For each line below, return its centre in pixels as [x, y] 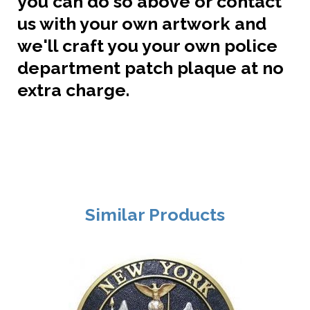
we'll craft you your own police [147, 45]
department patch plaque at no [151, 67]
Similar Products [155, 214]
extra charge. [73, 90]
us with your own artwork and [142, 23]
